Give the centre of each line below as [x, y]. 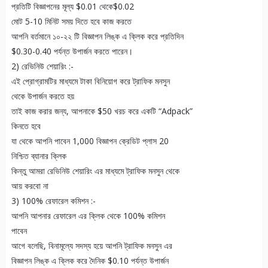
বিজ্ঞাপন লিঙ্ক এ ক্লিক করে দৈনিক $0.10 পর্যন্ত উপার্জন [90, 261]
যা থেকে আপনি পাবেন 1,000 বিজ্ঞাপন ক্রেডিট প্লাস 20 [90, 141]
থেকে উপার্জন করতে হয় [42, 96]
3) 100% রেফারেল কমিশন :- [53, 201]
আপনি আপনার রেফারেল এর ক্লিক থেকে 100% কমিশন [88, 216]
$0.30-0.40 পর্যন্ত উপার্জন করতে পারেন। [72, 51]
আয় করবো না [30, 186]
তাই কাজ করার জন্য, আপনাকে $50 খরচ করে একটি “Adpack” [102, 111]
